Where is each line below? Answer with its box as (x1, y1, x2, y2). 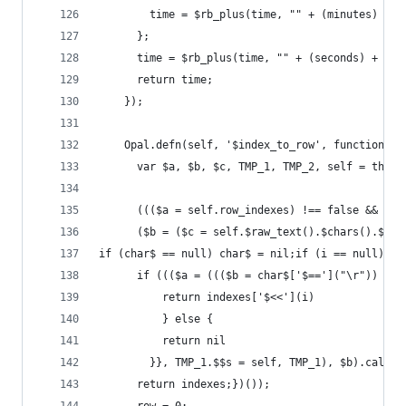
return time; (99, 73, 213, 86)
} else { (99, 313, 213, 325)
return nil (99, 334, 226, 347)
